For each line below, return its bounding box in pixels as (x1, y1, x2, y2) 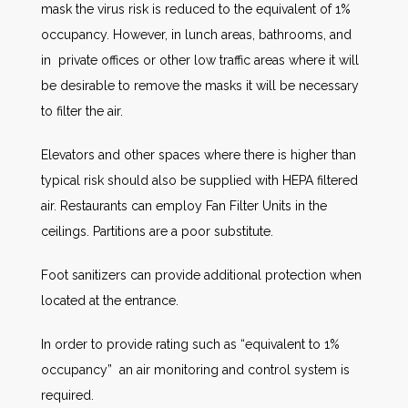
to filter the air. (41, 103, 123, 118)
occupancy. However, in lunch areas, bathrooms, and (41, 26, 352, 42)
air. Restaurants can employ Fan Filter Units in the (41, 198, 327, 213)
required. (41, 387, 94, 403)
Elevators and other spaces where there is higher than (41, 147, 356, 162)
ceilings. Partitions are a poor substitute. (41, 223, 273, 239)
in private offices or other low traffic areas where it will (41, 52, 359, 67)
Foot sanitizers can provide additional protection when (41, 267, 362, 282)
